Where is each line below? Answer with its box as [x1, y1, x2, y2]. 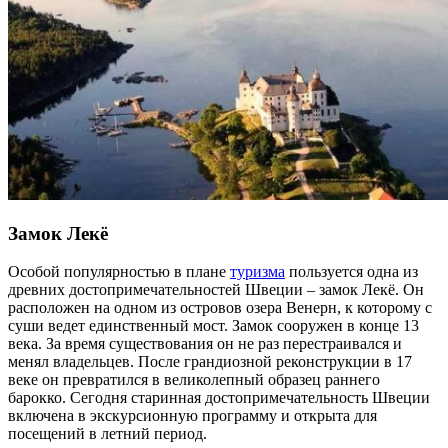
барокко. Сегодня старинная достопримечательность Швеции [8, 389, 430, 407]
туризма [230, 263, 285, 281]
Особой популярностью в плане [8, 263, 230, 281]
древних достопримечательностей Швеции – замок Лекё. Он [8, 281, 424, 299]
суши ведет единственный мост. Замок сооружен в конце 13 [8, 317, 419, 335]
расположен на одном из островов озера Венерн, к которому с [8, 299, 432, 317]
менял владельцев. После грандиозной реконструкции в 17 [8, 353, 412, 371]
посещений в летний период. [8, 425, 207, 443]
